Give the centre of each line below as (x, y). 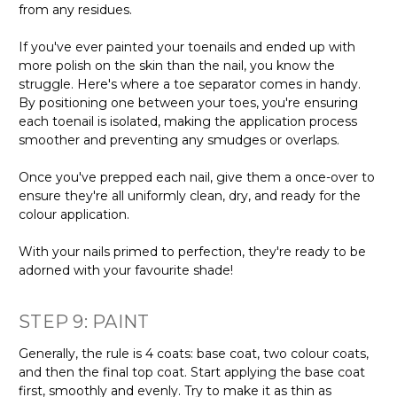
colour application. (74, 214)
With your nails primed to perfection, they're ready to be (192, 251)
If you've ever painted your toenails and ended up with (187, 47)
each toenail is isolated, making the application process (188, 121)
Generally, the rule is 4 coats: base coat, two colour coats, (194, 353)
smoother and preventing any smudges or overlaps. (179, 140)
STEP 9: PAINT (84, 321)
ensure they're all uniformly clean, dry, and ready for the (190, 195)
